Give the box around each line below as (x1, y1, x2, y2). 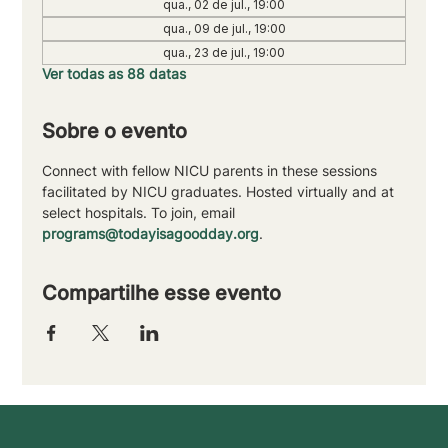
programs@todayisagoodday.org (42, 224, 260, 242)
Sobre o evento (42, 118, 188, 143)
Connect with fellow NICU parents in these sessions (42, 161, 382, 179)
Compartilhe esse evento (42, 280, 282, 305)
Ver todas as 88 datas (42, 64, 187, 82)
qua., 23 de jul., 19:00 (163, 44, 285, 60)
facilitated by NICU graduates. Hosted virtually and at (42, 182, 399, 200)
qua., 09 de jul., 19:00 (162, 20, 286, 36)
